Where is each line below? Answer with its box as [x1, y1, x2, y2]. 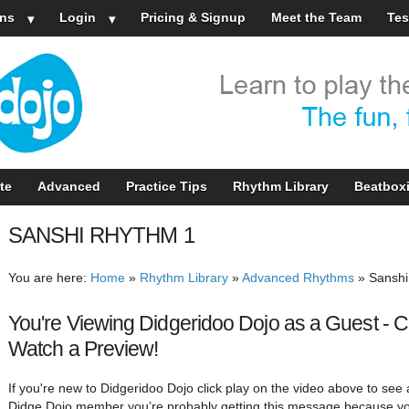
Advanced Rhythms [242, 270, 354, 285]
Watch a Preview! [8, 336, 159, 361]
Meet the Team [270, 10, 362, 25]
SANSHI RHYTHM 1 [8, 222, 194, 247]
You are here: [8, 270, 90, 285]
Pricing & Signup [140, 10, 246, 25]
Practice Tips [125, 178, 207, 194]
